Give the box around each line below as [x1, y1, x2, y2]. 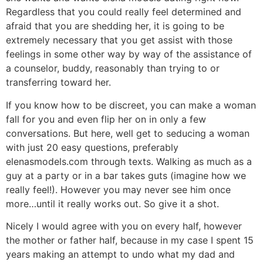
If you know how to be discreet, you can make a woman [6, 99, 256, 111]
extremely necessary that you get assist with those [6, 34, 232, 46]
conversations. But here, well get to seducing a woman [6, 127, 249, 139]
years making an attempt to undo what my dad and [6, 248, 235, 261]
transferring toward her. [6, 76, 111, 89]
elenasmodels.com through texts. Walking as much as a [6, 155, 252, 167]
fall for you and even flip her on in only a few [6, 113, 206, 125]
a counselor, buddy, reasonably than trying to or [6, 62, 220, 75]
